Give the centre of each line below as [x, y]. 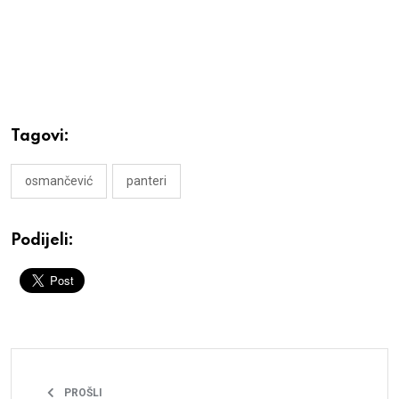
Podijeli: [42, 240]
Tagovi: [40, 136]
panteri [147, 180]
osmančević [59, 180]
